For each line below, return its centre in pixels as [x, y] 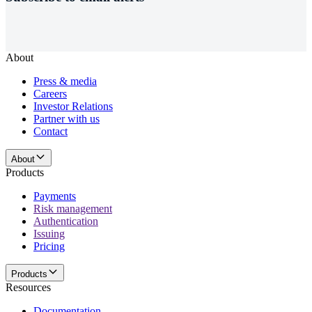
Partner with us [67, 118]
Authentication [66, 221]
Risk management [73, 208]
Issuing [49, 233]
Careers [50, 93]
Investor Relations [73, 106]
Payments [55, 196]
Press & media [65, 81]
